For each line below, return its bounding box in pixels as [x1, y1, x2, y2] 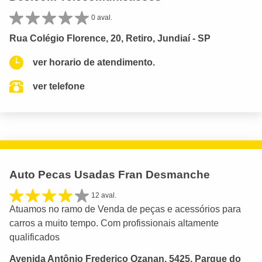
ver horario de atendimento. [33, 57, 155, 68]
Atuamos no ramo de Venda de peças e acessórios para [9, 204, 241, 214]
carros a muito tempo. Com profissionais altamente [9, 218, 219, 228]
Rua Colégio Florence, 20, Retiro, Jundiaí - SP [9, 33, 211, 44]
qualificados [9, 232, 60, 242]
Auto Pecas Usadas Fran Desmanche [9, 168, 210, 181]
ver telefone [33, 81, 85, 92]
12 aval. [91, 191, 116, 200]
